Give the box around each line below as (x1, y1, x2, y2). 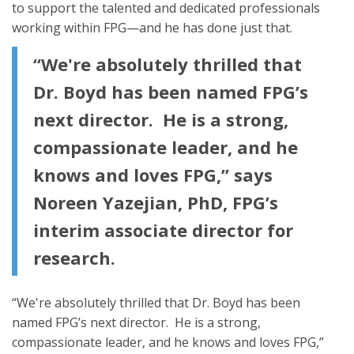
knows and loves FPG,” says (33, 162, 273, 186)
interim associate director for (33, 217, 293, 242)
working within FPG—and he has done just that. (12, 18, 292, 36)
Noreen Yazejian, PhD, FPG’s (33, 190, 278, 214)
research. (33, 245, 115, 269)
